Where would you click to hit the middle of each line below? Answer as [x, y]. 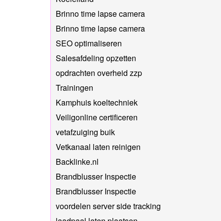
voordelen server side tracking [108, 206]
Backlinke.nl [77, 161]
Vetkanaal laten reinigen [98, 147]
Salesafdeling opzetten [96, 58]
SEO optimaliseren [89, 43]
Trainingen [74, 87]
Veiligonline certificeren [97, 117]
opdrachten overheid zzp [99, 73]
